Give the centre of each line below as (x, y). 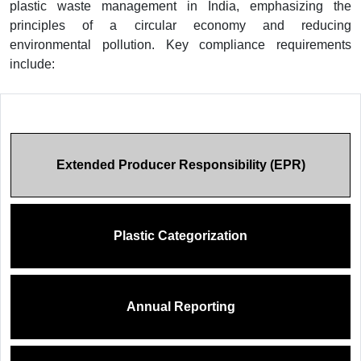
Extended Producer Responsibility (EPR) (180, 164)
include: (32, 64)
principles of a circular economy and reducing (180, 25)
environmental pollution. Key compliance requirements (180, 44)
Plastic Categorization (180, 235)
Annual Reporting (180, 306)
